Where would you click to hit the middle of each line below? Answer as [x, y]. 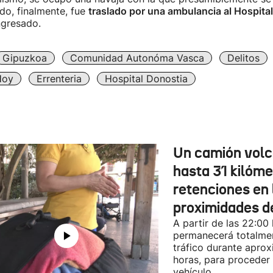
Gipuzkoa [24, 58]
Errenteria [59, 79]
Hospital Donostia [146, 79]
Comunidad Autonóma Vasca [137, 58]
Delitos [243, 58]
